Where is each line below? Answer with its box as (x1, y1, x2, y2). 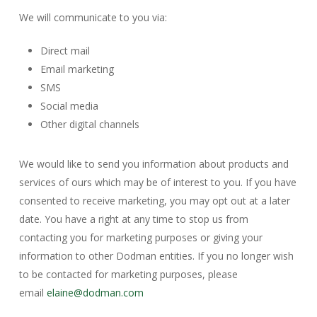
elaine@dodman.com (46, 286, 144, 299)
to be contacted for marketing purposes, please (18, 267, 238, 281)
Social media (40, 99, 98, 113)
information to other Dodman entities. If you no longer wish (18, 249, 294, 263)
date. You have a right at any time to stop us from (18, 212, 248, 226)
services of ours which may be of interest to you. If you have (18, 175, 296, 189)
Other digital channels (40, 117, 139, 131)
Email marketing (40, 62, 114, 76)
